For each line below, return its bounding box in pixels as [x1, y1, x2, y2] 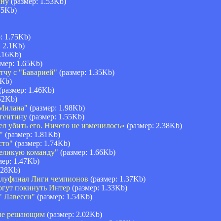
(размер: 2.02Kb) [45, 210, 102, 219]
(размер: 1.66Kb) [58, 147, 115, 156]
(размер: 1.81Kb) [3, 130, 60, 139]
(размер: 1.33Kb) [70, 183, 127, 192]
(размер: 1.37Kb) [88, 174, 146, 183]
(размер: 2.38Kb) [125, 121, 182, 130]
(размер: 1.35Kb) [57, 68, 114, 76]
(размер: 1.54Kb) [35, 192, 92, 201]
